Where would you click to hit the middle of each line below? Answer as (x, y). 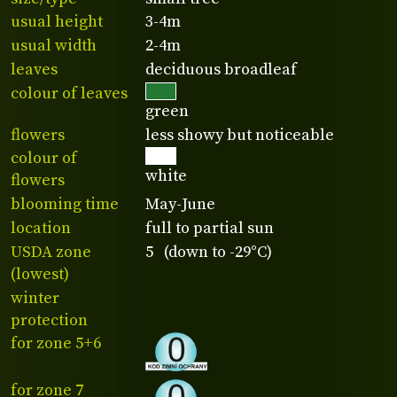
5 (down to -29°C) (209, 252)
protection (49, 320)
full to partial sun (210, 229)
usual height (57, 22)
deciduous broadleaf (222, 69)
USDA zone (51, 252)
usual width (54, 46)
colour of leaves (69, 93)
